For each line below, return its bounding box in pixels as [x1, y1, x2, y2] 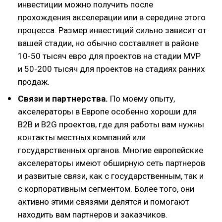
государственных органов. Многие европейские [18, 145, 203, 155]
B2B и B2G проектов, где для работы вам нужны [18, 119, 204, 129]
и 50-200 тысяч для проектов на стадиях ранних [18, 63, 205, 74]
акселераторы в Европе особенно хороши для [18, 106, 197, 116]
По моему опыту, [108, 93, 175, 104]
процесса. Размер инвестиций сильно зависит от [18, 25, 207, 35]
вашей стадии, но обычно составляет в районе [18, 38, 199, 48]
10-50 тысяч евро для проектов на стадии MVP [18, 51, 201, 61]
